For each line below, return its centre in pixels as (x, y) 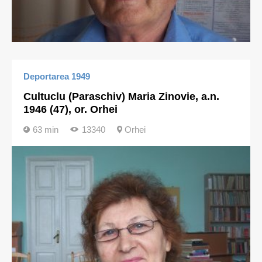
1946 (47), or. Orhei (70, 109)
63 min (46, 130)
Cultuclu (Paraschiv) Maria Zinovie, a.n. (121, 96)
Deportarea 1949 (57, 76)
